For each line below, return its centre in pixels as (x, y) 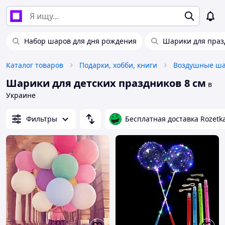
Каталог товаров (35, 65)
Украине (21, 95)
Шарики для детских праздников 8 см (106, 83)
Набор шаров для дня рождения (80, 41)
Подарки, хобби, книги (118, 65)
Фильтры (42, 119)
